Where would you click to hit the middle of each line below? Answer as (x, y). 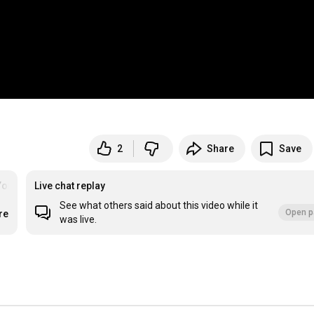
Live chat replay (70, 186)
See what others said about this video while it (159, 206)
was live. (78, 220)
